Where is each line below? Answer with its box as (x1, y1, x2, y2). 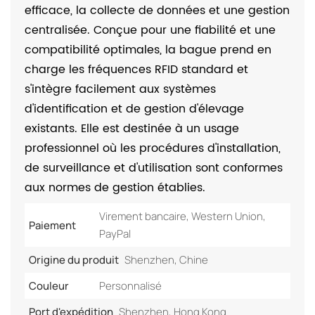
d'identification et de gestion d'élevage (25, 100, 244, 119)
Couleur (29, 278, 69, 294)
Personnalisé (98, 278, 162, 294)
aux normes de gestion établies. (25, 179, 205, 198)
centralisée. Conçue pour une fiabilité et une (25, 21, 276, 40)
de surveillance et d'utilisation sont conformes (25, 159, 283, 178)
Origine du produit (29, 252, 119, 268)
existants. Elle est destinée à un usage (25, 120, 239, 139)
